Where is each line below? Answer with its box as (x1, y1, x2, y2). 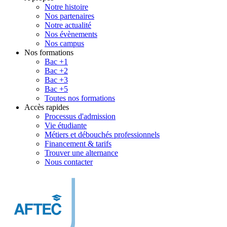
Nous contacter (45, 158, 93, 166)
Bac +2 (45, 66, 68, 75)
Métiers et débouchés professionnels (45, 130, 160, 139)
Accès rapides (24, 103, 69, 111)
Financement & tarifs (45, 139, 111, 148)
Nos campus (45, 39, 84, 48)
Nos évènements (45, 30, 97, 39)
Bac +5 (45, 85, 68, 93)
